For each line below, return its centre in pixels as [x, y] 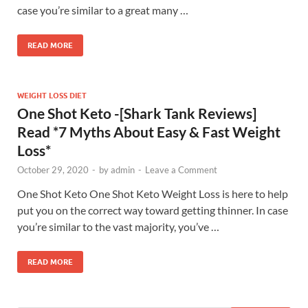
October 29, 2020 [53, 169]
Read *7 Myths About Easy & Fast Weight [149, 131]
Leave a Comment [181, 169]
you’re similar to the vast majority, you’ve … [118, 226]
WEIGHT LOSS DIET [52, 95]
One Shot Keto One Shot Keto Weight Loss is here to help [153, 193]
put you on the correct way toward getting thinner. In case [153, 210]
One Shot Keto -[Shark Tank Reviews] [137, 113]
